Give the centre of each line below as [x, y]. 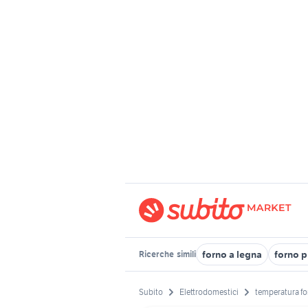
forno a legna [232, 254]
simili [186, 254]
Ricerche [157, 254]
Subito [151, 292]
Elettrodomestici [209, 292]
